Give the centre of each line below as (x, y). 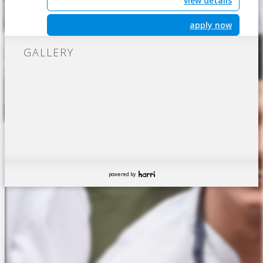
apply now (211, 25)
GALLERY (49, 52)
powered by (122, 174)
